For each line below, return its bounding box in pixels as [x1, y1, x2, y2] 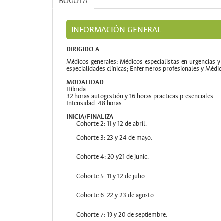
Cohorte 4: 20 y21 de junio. [76, 153, 149, 161]
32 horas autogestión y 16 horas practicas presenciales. [66, 92, 215, 100]
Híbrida [66, 85, 86, 93]
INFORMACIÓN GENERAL [71, 24, 161, 35]
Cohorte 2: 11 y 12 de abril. [76, 120, 147, 128]
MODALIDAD [66, 78, 104, 86]
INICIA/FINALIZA [66, 113, 113, 121]
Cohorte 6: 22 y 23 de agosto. [76, 191, 155, 199]
